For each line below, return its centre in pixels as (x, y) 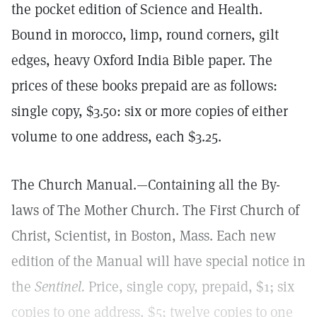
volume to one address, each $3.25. (116, 137)
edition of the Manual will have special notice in (158, 261)
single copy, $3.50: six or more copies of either (150, 111)
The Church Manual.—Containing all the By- (146, 185)
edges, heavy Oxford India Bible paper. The (142, 60)
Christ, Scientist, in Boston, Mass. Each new (144, 236)
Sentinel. (60, 287)
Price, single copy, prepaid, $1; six (190, 287)
